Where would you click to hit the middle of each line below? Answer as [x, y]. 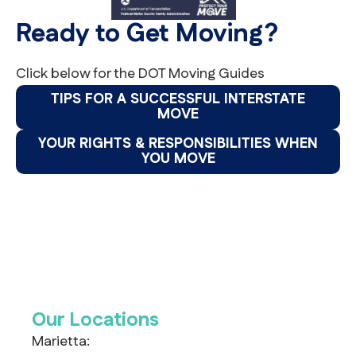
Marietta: [61, 342]
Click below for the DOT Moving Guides [140, 74]
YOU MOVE [178, 159]
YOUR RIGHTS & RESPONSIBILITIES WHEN [178, 144]
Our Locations [95, 321]
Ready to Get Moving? [147, 34]
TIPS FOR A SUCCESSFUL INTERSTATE [178, 100]
